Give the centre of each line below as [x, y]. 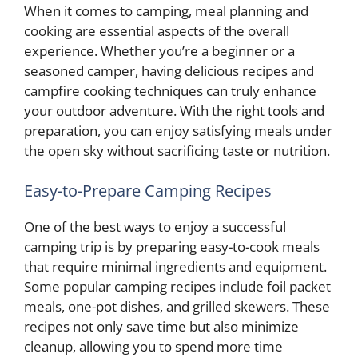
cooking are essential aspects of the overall [157, 31]
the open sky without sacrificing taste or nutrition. [177, 151]
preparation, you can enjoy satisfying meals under [178, 131]
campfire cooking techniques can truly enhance [170, 91]
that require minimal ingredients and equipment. [175, 266]
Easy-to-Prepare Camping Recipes [148, 190]
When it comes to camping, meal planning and [166, 11]
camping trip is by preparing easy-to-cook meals [172, 246]
